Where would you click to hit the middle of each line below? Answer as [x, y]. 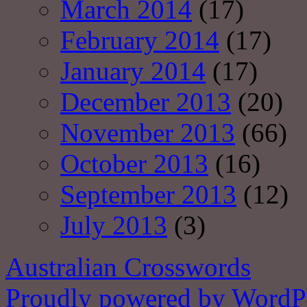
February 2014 [140, 40]
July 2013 [114, 225]
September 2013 [148, 195]
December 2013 [146, 102]
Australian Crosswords [128, 267]
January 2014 [133, 71]
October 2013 [134, 164]
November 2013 [148, 133]
